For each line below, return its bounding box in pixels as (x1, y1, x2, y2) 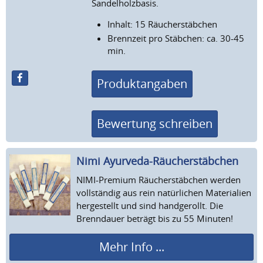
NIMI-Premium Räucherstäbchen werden (76, 173, 241, 186)
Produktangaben (97, 75, 188, 92)
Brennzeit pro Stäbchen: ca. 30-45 (107, 32, 245, 45)
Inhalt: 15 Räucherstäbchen (107, 18, 218, 31)
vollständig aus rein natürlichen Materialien (76, 186, 251, 198)
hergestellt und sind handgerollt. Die (76, 199, 223, 211)
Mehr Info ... (99, 238, 164, 255)
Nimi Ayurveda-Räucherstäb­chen (76, 153, 238, 168)
